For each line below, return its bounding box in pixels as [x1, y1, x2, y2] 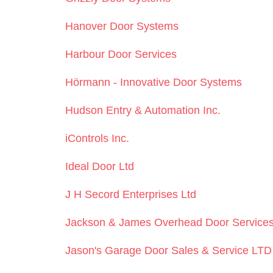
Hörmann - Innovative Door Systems [65, 76, 243, 88]
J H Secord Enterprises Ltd [65, 188, 197, 200]
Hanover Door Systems [65, 19, 179, 32]
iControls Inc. [65, 132, 130, 144]
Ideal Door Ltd [65, 160, 135, 172]
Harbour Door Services [65, 48, 177, 60]
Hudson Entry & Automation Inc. [65, 104, 221, 116]
